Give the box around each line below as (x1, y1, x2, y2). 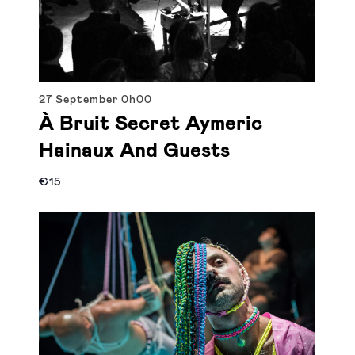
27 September (39, 94, 122, 106)
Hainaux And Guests (39, 142, 231, 162)
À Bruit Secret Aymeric (39, 115, 263, 135)
